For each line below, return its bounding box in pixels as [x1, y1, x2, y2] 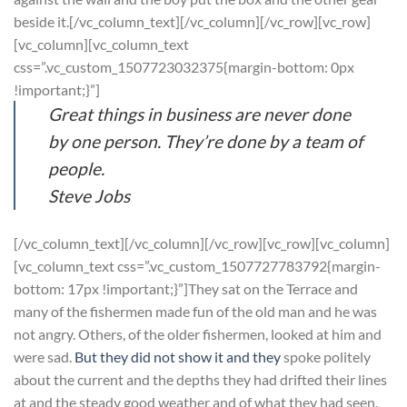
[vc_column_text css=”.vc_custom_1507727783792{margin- [14, 257, 381, 275]
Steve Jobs [48, 185, 130, 207]
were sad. [14, 348, 74, 366]
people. [48, 158, 104, 180]
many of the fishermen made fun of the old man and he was [14, 303, 377, 321]
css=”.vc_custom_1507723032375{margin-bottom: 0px [14, 58, 354, 76]
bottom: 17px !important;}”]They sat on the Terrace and [14, 280, 358, 298]
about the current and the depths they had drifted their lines [14, 371, 387, 389]
